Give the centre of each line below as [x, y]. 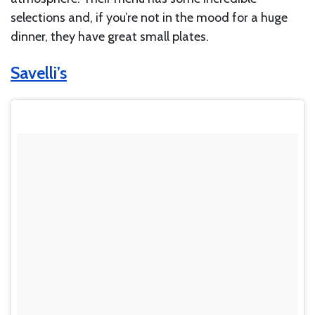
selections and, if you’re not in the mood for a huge [149, 17]
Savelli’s [39, 72]
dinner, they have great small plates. [111, 36]
